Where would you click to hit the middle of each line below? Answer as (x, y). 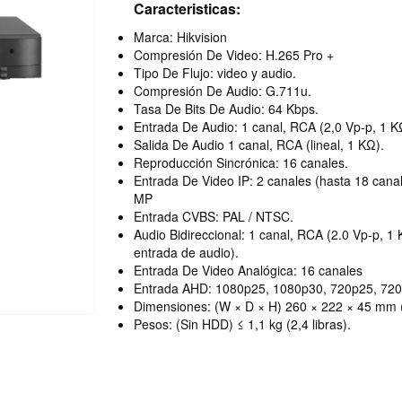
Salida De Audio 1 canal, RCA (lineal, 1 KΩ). (258, 144)
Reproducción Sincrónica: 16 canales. (240, 162)
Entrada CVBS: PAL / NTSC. (213, 216)
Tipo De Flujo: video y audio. (214, 73)
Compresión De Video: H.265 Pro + (233, 55)
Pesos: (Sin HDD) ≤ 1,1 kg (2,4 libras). (242, 324)
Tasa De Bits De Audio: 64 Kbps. (226, 109)
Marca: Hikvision (180, 37)
